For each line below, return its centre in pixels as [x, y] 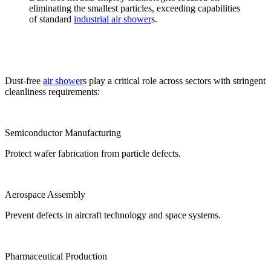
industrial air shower [113, 19]
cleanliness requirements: [52, 92]
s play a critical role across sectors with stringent [174, 81]
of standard [51, 19]
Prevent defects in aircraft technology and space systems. [113, 215]
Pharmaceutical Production [56, 256]
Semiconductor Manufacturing [63, 133]
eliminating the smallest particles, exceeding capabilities [135, 8]
